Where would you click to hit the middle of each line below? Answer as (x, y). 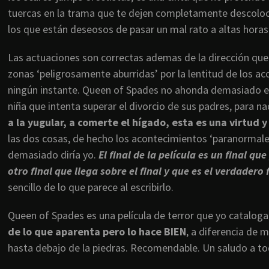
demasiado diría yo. (52, 155)
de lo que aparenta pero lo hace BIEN (97, 232)
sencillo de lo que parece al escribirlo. (91, 187)
